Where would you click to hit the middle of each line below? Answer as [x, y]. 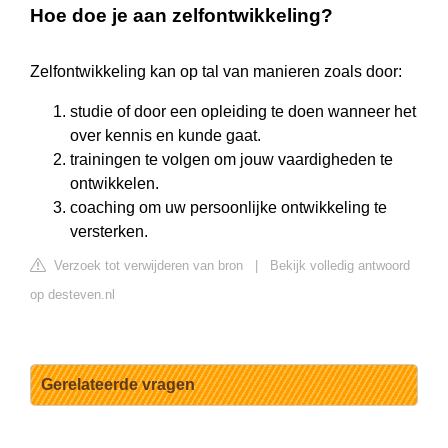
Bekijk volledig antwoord [340, 266]
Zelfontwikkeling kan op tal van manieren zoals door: [216, 72]
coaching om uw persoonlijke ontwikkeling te [228, 208]
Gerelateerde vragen [118, 385]
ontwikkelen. [114, 184]
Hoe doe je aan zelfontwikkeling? [181, 16]
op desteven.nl [72, 295]
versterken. [109, 232]
